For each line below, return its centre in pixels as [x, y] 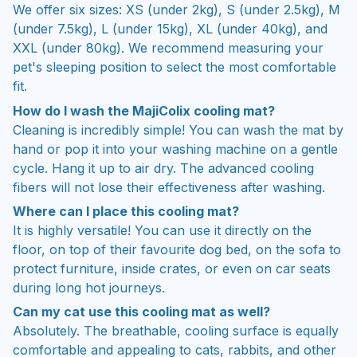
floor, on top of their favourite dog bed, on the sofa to [177, 249]
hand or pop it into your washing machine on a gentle [175, 149]
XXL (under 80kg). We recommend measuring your [168, 48]
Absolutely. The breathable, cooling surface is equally [176, 331]
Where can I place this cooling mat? [126, 211]
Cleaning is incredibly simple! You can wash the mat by [178, 129]
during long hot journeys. [89, 287]
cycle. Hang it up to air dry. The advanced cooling [163, 168]
